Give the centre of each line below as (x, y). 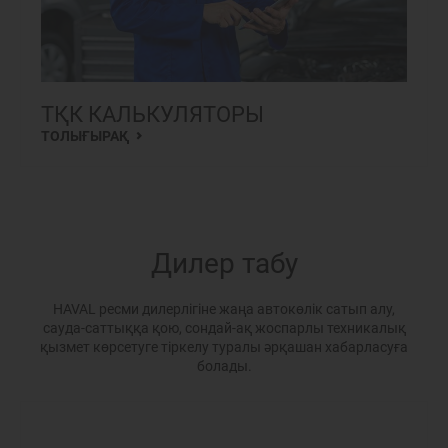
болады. (224, 366)
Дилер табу (224, 263)
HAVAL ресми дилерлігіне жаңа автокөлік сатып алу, (224, 309)
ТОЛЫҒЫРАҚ (86, 136)
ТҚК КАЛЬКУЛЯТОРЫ (152, 114)
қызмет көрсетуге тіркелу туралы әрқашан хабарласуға (224, 347)
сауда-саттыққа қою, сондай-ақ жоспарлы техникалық (224, 328)
